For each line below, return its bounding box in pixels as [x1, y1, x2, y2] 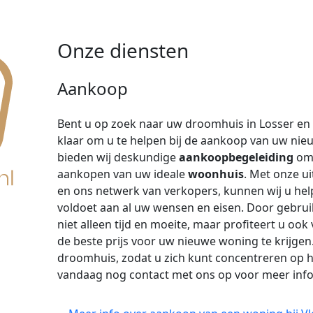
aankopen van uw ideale [57, 166, 188, 182]
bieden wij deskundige [57, 150, 179, 165]
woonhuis [188, 166, 244, 182]
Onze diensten [57, 37, 189, 64]
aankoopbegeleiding [179, 150, 293, 165]
